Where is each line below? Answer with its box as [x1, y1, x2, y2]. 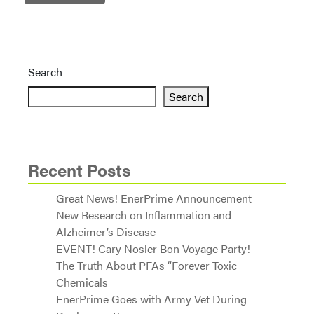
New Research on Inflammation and [56, 207, 231, 223]
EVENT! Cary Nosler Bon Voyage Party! [56, 240, 250, 257]
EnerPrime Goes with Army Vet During [56, 291, 247, 307]
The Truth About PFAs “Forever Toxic [56, 257, 237, 273]
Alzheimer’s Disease [56, 224, 156, 240]
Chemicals [56, 274, 108, 290]
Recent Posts [28, 158, 130, 182]
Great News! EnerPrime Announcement [56, 190, 252, 206]
